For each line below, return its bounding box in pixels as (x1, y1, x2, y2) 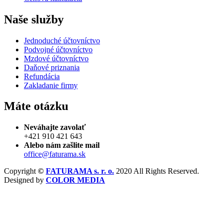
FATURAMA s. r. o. (46, 167, 114, 176)
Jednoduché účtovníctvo (24, 36, 100, 45)
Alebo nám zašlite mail (24, 141, 100, 150)
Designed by (4, 176, 46, 185)
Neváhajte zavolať (24, 123, 86, 132)
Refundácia (24, 72, 60, 81)
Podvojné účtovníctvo (24, 45, 93, 54)
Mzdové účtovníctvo (24, 54, 89, 63)
